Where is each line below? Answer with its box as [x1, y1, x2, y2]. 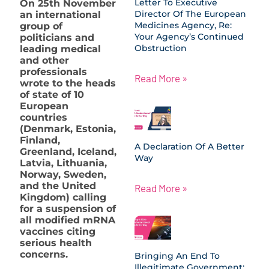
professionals [20, 65, 87, 77]
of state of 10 [20, 88, 84, 100]
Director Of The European [134, 8, 246, 20]
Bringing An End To [134, 250, 220, 262]
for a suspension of [20, 202, 116, 214]
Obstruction [134, 43, 187, 54]
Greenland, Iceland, [20, 145, 116, 157]
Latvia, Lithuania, [20, 157, 107, 169]
